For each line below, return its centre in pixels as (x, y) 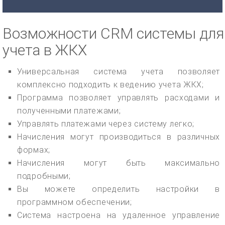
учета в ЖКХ (45, 50)
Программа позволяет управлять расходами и (119, 97)
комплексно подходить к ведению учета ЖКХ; (110, 84)
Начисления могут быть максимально (119, 163)
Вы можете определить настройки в (119, 189)
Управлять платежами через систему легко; (106, 124)
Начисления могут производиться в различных (119, 137)
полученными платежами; (69, 110)
